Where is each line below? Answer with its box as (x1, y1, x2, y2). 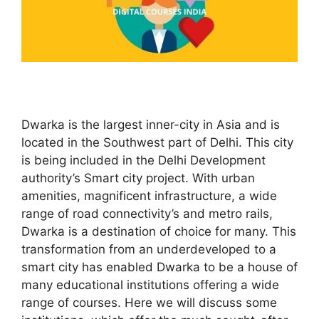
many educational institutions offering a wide (21, 277, 279, 292)
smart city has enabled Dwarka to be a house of (21, 259, 298, 274)
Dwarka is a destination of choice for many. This (21, 224, 296, 239)
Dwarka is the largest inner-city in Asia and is (21, 117, 280, 132)
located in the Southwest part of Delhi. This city (21, 135, 293, 150)
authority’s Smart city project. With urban (21, 170, 255, 185)
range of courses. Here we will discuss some (21, 295, 277, 310)
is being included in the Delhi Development (21, 152, 266, 167)
